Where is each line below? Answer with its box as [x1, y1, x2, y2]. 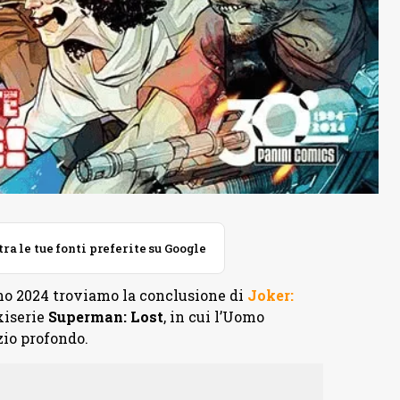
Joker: [246, 286, 294, 305]
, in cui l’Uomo [162, 307, 264, 327]
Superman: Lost [47, 307, 163, 327]
